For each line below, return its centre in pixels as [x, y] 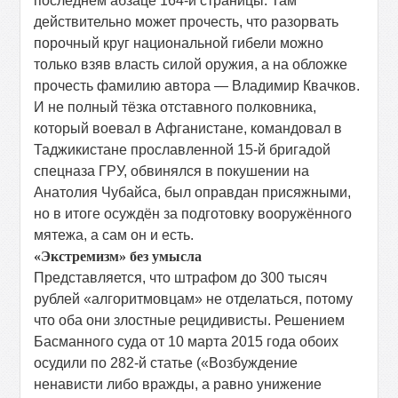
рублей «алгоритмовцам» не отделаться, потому [194, 299]
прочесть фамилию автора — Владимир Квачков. [197, 86]
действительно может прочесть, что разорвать [187, 22]
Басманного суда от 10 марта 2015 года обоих [187, 342]
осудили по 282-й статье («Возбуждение [166, 363]
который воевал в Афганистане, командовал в [188, 128]
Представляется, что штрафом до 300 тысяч [181, 278]
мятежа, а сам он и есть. [114, 235]
